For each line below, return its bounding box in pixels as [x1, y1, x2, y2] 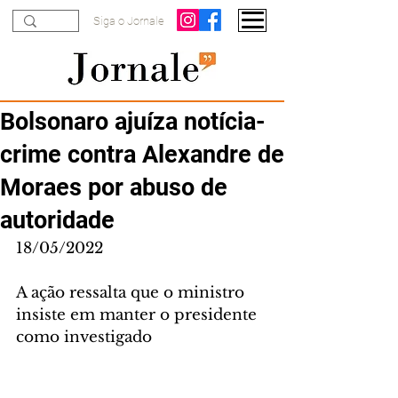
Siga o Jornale [93, 14, 164, 28]
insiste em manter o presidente [16, 306, 261, 324]
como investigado [16, 328, 152, 346]
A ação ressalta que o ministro [16, 283, 249, 302]
